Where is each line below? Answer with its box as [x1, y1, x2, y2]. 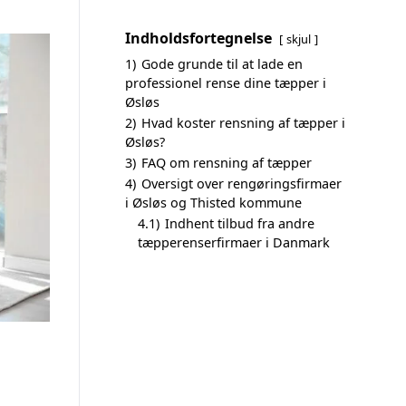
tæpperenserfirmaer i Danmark [138, 234, 330, 251]
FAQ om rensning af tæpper [141, 154, 312, 171]
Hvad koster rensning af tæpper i [141, 114, 345, 131]
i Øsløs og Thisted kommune [125, 194, 302, 211]
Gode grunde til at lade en [141, 55, 303, 72]
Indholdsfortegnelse [125, 28, 272, 48]
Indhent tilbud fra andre [165, 215, 314, 232]
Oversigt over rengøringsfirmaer [141, 175, 342, 192]
